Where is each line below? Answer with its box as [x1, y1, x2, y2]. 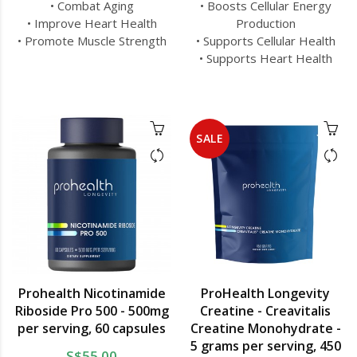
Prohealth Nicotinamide [18, 284, 166, 303]
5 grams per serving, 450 [190, 337, 341, 355]
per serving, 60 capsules [18, 320, 166, 338]
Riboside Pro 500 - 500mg [14, 302, 169, 320]
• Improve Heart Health [26, 15, 157, 32]
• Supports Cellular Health [195, 33, 335, 49]
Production [235, 15, 296, 32]
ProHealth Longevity [201, 284, 330, 303]
